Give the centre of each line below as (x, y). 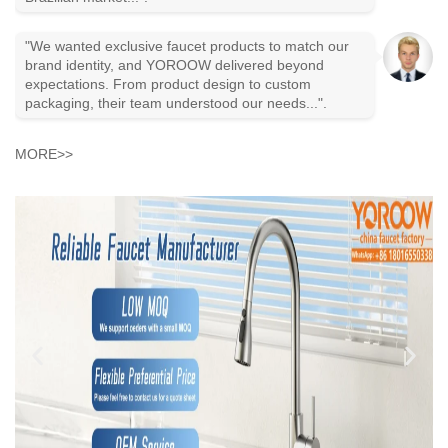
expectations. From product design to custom (168, 84)
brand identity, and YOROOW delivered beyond (174, 65)
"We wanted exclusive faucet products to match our (187, 46)
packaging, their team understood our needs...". (176, 103)
